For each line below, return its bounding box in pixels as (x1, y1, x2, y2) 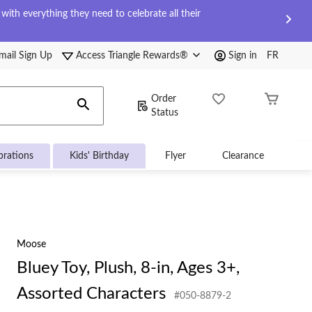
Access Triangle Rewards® (76, 51, 191, 61)
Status (151, 108, 178, 118)
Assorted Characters (17, 286, 166, 302)
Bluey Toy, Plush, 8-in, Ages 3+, (17, 260, 240, 276)
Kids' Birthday (70, 151, 129, 161)
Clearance (222, 151, 264, 161)
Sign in (228, 51, 257, 61)
